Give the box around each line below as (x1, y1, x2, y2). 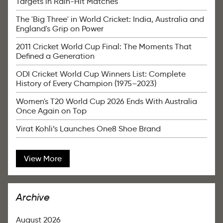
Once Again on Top (16, 106, 87, 116)
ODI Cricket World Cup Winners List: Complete (16, 69, 186, 79)
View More (24, 154, 62, 164)
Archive (16, 191, 50, 204)
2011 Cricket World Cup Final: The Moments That (16, 42, 192, 52)
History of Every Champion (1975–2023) (16, 79, 156, 89)
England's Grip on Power (16, 24, 104, 34)
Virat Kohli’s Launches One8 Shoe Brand (16, 124, 161, 134)
